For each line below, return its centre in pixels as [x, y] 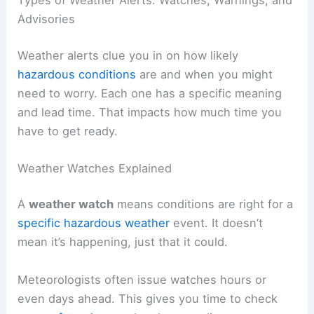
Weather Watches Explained [95, 168]
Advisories [47, 19]
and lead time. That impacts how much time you [150, 112]
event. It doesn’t [217, 223]
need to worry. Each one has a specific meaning [150, 93]
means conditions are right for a [204, 204]
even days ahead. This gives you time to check [148, 298]
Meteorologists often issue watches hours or [142, 279]
